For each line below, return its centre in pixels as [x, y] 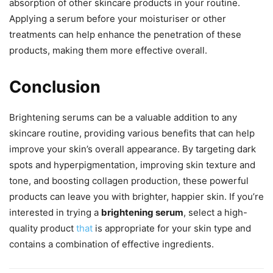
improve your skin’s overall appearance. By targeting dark [133, 149]
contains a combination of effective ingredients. [112, 244]
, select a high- [215, 212]
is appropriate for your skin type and [172, 228]
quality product [43, 228]
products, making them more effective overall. [108, 50]
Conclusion [55, 87]
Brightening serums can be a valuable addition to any [123, 117]
